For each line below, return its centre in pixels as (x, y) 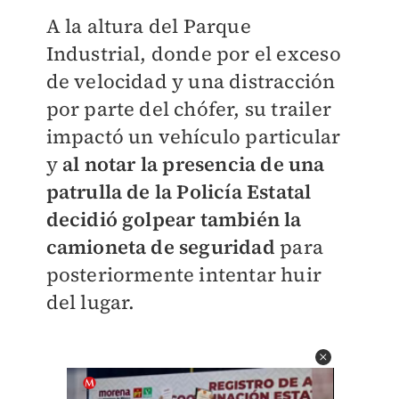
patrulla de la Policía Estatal (179, 191)
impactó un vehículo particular (193, 136)
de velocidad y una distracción (191, 81)
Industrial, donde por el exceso (193, 53)
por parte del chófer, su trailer (188, 109)
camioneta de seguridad (160, 247)
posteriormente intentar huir (184, 274)
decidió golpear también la (174, 219)
